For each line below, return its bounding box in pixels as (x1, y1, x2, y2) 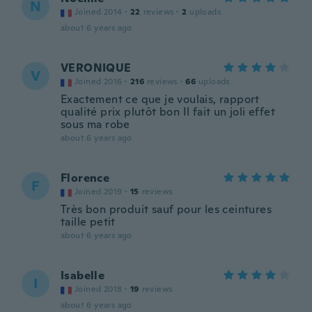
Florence (61, 171, 110, 185)
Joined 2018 (75, 283, 123, 295)
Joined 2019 (75, 186, 123, 197)
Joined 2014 (75, 6, 123, 17)
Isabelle (61, 268, 105, 283)
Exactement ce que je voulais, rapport (61, 92, 260, 107)
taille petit (61, 214, 116, 229)
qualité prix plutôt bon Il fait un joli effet (61, 104, 275, 119)
